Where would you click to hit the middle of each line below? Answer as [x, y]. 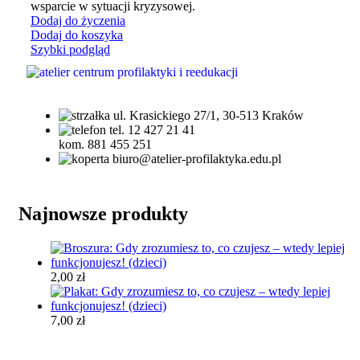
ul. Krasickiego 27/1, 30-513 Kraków [209, 116]
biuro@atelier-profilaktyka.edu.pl [197, 159]
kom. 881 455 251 [105, 145]
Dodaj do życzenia [78, 21]
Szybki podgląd [70, 50]
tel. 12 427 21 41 [152, 130]
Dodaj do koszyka [77, 35]
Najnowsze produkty [103, 214]
